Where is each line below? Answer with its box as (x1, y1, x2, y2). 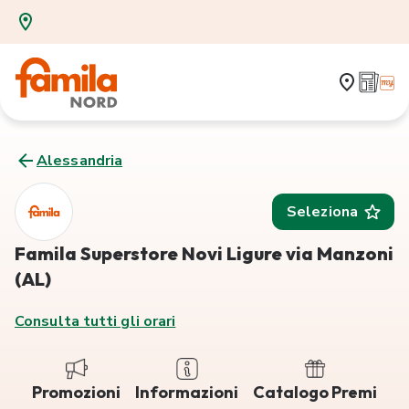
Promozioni (32, 382, 121, 404)
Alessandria (37, 151, 123, 171)
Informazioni (135, 382, 238, 404)
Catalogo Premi (253, 382, 377, 404)
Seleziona (287, 202, 358, 222)
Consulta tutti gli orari (15, 311, 176, 331)
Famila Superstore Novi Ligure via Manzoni (15, 242, 393, 265)
